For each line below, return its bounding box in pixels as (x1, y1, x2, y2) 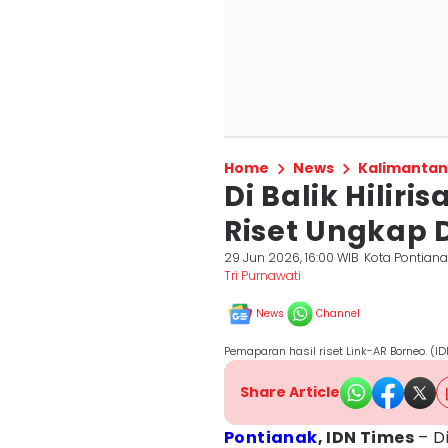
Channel (316, 306, 360, 321)
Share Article (240, 382, 340, 402)
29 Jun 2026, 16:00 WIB (224, 249, 359, 266)
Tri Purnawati (224, 267, 301, 284)
